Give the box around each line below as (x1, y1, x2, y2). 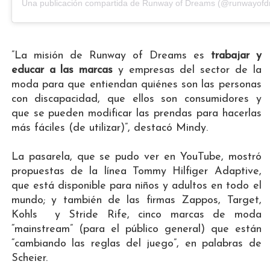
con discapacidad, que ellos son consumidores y (11, 93, 262, 105)
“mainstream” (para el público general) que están (11, 224, 262, 236)
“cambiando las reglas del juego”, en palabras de (11, 238, 262, 250)
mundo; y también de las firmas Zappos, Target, (11, 195, 262, 207)
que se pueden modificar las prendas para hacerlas (11, 108, 262, 120)
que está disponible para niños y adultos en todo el (11, 180, 262, 192)
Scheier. (11, 253, 48, 265)
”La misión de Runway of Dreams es (11, 50, 211, 62)
